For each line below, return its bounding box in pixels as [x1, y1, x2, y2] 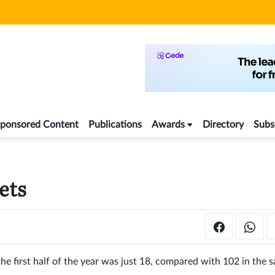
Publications [88, 120, 142, 130]
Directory [203, 120, 244, 130]
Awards [152, 120, 185, 130]
